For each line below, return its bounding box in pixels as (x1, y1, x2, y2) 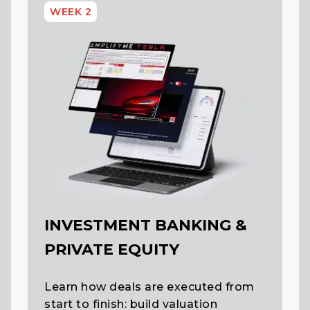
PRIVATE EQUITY (44, 239, 180, 259)
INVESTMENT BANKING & (44, 215, 248, 235)
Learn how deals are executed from (44, 280, 255, 293)
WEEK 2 (50, 6, 92, 19)
